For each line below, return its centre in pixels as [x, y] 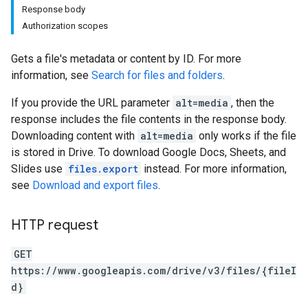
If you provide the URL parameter [92, 103]
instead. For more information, [214, 169]
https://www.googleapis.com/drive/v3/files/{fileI [154, 271]
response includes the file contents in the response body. [149, 119]
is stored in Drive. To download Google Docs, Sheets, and [148, 152]
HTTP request [55, 225]
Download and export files [95, 185]
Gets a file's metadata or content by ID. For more [126, 59]
